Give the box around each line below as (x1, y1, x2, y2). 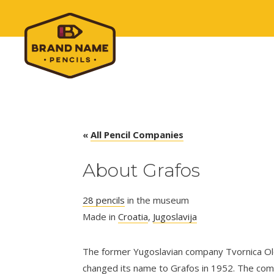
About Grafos (82, 159, 200, 182)
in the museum (124, 194, 189, 206)
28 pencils (82, 194, 125, 206)
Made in (82, 210, 118, 223)
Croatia (117, 210, 148, 223)
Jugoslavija (152, 210, 197, 223)
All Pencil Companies (90, 128, 183, 141)
